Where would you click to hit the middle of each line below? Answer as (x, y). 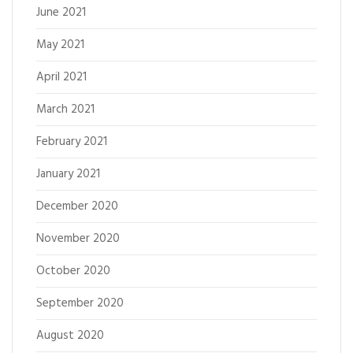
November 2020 (78, 239)
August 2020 (70, 336)
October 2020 (73, 271)
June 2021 (61, 13)
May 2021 (60, 45)
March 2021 (65, 110)
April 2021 (61, 77)
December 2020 (77, 206)
